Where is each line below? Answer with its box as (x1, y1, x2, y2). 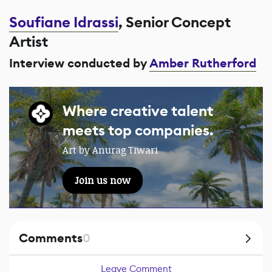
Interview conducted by (9, 55, 147, 72)
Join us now (75, 174, 131, 188)
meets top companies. (63, 121, 214, 141)
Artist (9, 32, 48, 52)
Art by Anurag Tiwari (63, 143, 158, 157)
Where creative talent (63, 101, 213, 121)
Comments (19, 230, 83, 247)
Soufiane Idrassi (9, 13, 118, 33)
